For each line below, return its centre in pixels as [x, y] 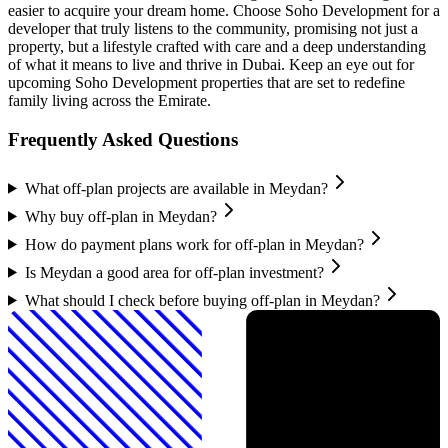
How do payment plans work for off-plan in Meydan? [194, 244]
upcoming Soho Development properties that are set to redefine [206, 83]
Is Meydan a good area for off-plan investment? [174, 272]
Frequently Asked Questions [123, 139]
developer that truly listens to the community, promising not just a [213, 29]
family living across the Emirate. [109, 101]
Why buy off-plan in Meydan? [120, 216]
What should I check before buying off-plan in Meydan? [202, 300]
